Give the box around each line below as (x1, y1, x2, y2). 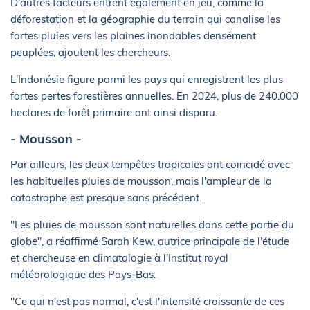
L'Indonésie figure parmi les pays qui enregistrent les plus (10, 73, 283, 86)
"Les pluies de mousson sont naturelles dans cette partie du (10, 218, 294, 231)
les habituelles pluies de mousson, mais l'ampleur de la (10, 174, 272, 188)
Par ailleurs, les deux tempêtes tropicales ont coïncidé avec (10, 158, 290, 171)
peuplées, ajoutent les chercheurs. (10, 46, 170, 59)
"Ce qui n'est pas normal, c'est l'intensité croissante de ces (10, 295, 284, 308)
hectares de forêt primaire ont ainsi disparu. (10, 106, 217, 119)
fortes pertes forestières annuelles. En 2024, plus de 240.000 (10, 89, 298, 102)
